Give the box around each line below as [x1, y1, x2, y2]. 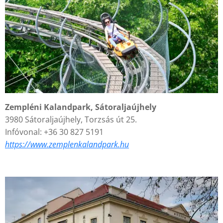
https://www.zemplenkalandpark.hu [5, 139, 129, 150]
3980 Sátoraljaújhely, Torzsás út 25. [5, 114, 137, 125]
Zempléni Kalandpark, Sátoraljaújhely [5, 102, 156, 113]
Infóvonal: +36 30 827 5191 [5, 126, 106, 138]
